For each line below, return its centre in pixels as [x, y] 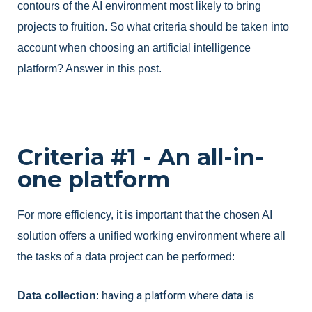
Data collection [57, 295]
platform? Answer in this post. [89, 69]
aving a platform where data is [181, 295]
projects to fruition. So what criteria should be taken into [153, 27]
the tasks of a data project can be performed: [126, 256]
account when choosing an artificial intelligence [134, 48]
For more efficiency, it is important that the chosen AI [145, 214]
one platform [94, 179]
